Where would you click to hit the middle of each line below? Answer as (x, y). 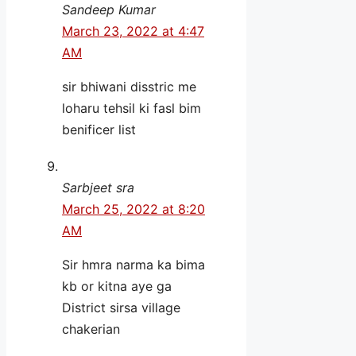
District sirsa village (121, 308)
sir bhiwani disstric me (129, 87)
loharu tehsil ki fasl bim (132, 108)
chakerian (91, 329)
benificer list (99, 130)
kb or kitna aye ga (117, 286)
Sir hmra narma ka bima (133, 265)
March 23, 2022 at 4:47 (133, 31)
